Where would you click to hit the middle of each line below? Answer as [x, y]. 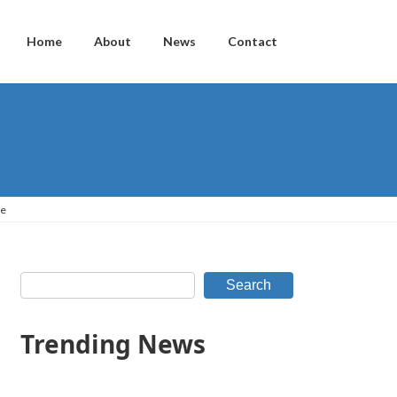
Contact [253, 42]
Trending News [113, 343]
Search [248, 284]
